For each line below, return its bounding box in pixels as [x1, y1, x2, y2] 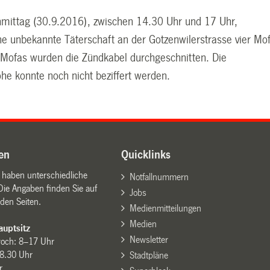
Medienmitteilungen [129, 202, 201, 213]
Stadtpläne [129, 250, 168, 260]
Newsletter [129, 234, 168, 245]
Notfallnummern [129, 171, 189, 182]
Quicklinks [121, 148, 171, 161]
